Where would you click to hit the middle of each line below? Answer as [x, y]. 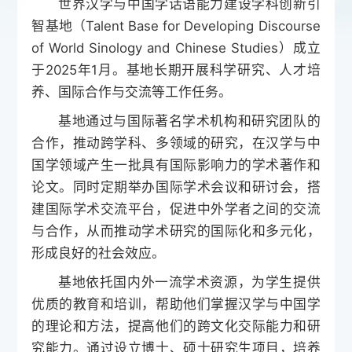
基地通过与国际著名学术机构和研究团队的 [189, 121]
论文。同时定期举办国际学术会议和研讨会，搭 [176, 187]
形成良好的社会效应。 [99, 253]
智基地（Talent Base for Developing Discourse [176, 26]
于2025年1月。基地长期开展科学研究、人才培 [176, 70]
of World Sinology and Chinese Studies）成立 [176, 48]
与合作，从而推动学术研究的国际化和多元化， [176, 231]
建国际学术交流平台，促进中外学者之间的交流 [176, 209]
